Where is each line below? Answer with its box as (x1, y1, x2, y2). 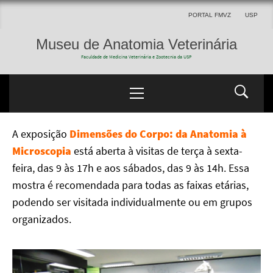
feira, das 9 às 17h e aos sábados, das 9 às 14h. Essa (12, 161, 249, 175)
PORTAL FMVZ (188, 12, 231, 18)
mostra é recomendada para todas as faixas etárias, (12, 178, 249, 192)
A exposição (12, 127, 69, 141)
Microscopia (12, 144, 71, 158)
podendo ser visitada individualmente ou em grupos (12, 195, 252, 209)
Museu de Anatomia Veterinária (36, 36, 237, 52)
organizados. (12, 212, 71, 226)
